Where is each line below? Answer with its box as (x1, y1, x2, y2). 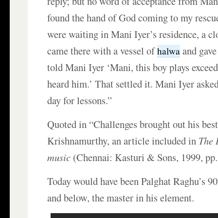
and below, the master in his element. (47, 191, 195, 205)
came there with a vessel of (47, 44, 158, 58)
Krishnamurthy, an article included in (47, 134, 199, 148)
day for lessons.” (47, 93, 112, 108)
